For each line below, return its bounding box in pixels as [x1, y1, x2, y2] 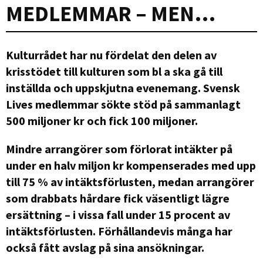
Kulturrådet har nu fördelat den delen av [6, 47, 217, 62]
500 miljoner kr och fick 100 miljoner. [6, 113, 198, 128]
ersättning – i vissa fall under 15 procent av [6, 207, 230, 222]
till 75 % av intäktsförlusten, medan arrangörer [6, 174, 254, 189]
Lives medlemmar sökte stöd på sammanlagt [6, 96, 241, 112]
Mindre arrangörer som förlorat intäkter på [6, 141, 232, 156]
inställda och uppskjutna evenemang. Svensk [6, 80, 240, 95]
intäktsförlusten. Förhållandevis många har [6, 223, 232, 238]
